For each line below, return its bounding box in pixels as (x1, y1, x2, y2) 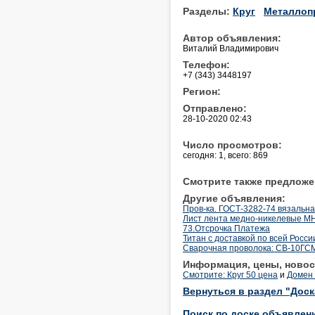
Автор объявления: (183, 32, 281, 44)
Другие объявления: (183, 192, 285, 204)
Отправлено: (183, 102, 247, 114)
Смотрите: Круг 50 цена (183, 269, 278, 280)
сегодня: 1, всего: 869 (183, 150, 268, 160)
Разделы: (183, 5, 233, 17)
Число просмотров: (183, 139, 282, 150)
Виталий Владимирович (183, 43, 278, 53)
